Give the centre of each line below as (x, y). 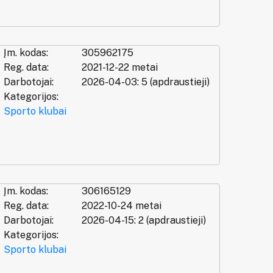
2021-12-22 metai (119, 68)
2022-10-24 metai (121, 206)
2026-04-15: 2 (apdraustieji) (144, 220)
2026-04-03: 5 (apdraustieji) (145, 82)
